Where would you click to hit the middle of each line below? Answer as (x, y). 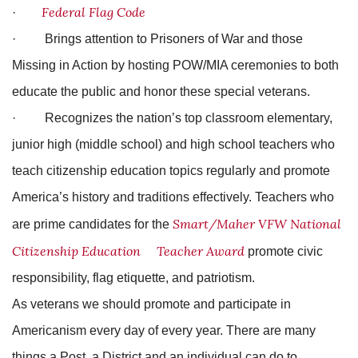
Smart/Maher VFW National (257, 223)
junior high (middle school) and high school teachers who (173, 144)
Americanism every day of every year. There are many (164, 330)
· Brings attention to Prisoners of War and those (157, 38)
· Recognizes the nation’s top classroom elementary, (172, 117)
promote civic (284, 251)
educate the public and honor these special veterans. (161, 91)
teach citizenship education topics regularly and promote (171, 170)
